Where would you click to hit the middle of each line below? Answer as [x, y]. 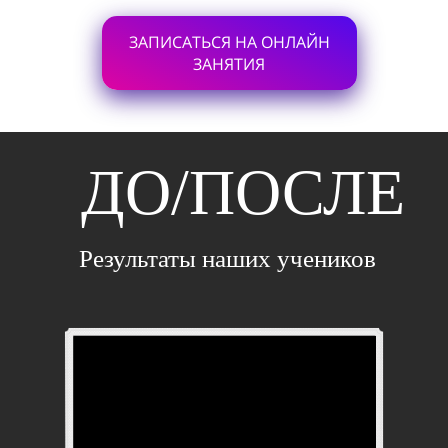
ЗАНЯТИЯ [229, 64]
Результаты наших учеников [227, 258]
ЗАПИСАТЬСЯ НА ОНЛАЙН [229, 42]
